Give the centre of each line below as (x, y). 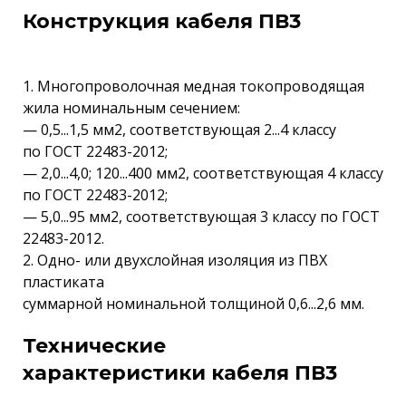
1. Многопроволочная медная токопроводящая (193, 86)
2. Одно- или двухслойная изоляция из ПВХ (175, 260)
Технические (94, 346)
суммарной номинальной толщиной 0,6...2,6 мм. (193, 304)
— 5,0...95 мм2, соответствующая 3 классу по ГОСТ (201, 217)
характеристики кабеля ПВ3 (180, 373)
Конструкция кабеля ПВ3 (162, 21)
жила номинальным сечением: (131, 108)
